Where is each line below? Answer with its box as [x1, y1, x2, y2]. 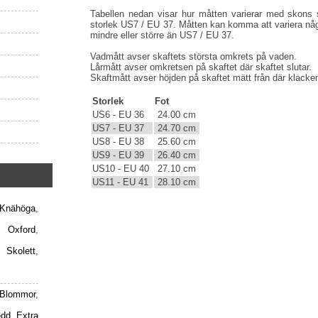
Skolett [6, 246, 36, 257]
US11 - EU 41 [92, 177, 151, 187]
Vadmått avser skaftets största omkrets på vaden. [90, 51, 297, 62]
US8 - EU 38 [92, 136, 147, 147]
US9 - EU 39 [92, 150, 147, 160]
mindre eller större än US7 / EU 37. [90, 30, 234, 40]
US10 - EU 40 [92, 163, 152, 174]
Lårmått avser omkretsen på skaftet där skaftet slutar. [90, 62, 312, 72]
